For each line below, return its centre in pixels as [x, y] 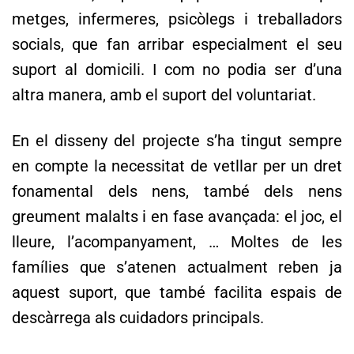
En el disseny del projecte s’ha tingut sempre [177, 140]
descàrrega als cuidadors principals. [138, 317]
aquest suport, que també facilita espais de [177, 292]
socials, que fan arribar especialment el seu [177, 44]
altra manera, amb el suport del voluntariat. [164, 94]
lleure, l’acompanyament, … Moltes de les [177, 241]
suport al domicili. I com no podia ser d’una [177, 69]
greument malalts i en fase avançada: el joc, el [177, 216]
